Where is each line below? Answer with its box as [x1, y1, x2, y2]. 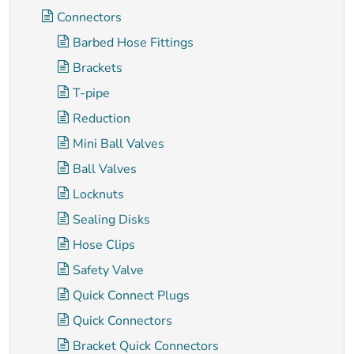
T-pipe [73, 85, 110, 102]
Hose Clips [73, 236, 135, 254]
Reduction [73, 110, 130, 127]
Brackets [73, 59, 122, 77]
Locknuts [73, 186, 124, 203]
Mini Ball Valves [73, 135, 164, 153]
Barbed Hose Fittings [73, 34, 194, 51]
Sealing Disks [73, 211, 150, 228]
